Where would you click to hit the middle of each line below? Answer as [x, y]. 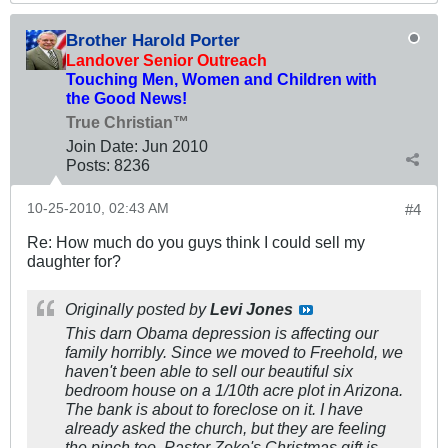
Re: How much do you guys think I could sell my [196, 241]
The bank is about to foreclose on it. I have [214, 408]
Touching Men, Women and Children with [221, 78]
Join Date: [102, 145]
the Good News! [126, 97]
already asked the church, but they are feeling [225, 427]
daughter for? [74, 260]
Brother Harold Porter [153, 39]
